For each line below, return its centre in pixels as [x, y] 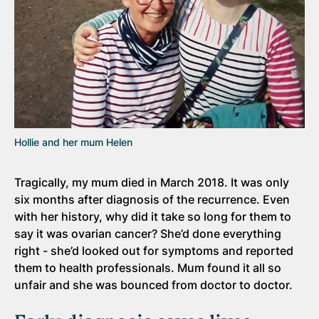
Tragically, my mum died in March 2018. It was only [152, 182]
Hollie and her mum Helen [73, 142]
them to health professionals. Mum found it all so [148, 268]
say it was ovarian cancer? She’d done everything [148, 234]
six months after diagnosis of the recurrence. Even [152, 199]
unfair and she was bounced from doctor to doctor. [155, 285]
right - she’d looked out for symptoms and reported [154, 251]
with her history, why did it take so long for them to [153, 216]
